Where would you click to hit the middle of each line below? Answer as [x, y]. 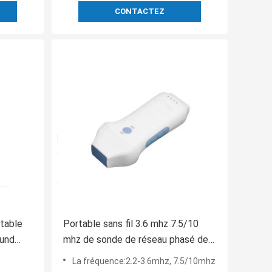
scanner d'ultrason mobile [117, 256]
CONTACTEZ [140, 12]
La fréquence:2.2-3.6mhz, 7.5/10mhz [144, 261]
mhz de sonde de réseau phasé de [136, 240]
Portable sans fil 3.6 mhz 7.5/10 [131, 224]
